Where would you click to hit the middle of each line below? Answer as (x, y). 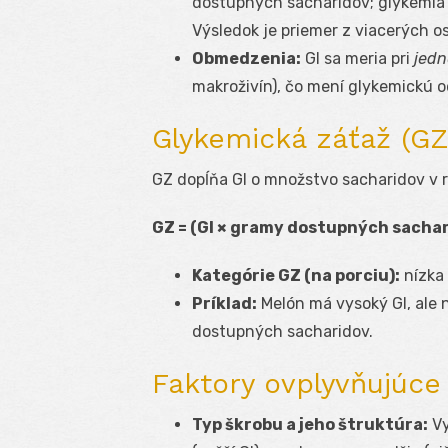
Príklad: (224, 304)
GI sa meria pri (357, 59)
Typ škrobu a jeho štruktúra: (310, 425)
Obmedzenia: (246, 59)
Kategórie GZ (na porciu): (296, 276)
